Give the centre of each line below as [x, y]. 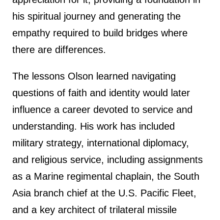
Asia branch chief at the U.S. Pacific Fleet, [104, 193]
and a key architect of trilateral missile [95, 209]
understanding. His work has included [94, 126]
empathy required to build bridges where [100, 33]
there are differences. [59, 49]
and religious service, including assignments [108, 159]
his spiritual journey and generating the [96, 16]
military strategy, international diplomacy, [101, 143]
